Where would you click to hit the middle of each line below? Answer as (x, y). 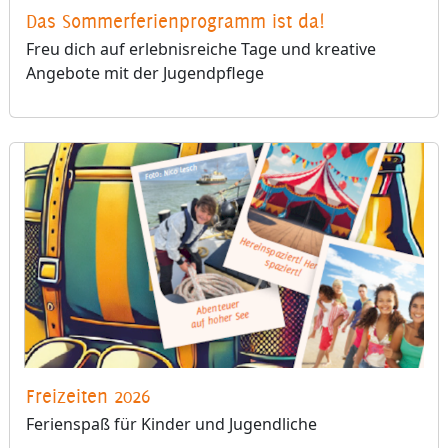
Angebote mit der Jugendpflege (145, 73)
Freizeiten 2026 (88, 395)
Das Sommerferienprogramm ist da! (175, 21)
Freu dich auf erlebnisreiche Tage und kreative (201, 49)
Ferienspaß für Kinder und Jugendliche (173, 423)
